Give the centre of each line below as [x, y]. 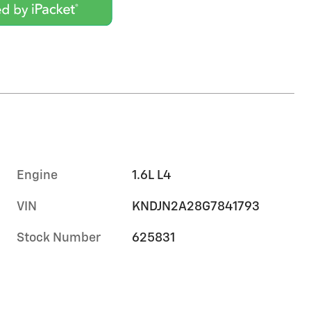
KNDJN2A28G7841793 [196, 207]
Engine [37, 175]
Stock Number [59, 238]
